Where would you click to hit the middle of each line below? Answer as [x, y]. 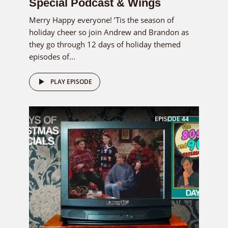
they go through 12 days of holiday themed [105, 44]
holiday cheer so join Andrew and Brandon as [109, 32]
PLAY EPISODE [71, 81]
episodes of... [52, 56]
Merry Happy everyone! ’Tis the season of [102, 20]
